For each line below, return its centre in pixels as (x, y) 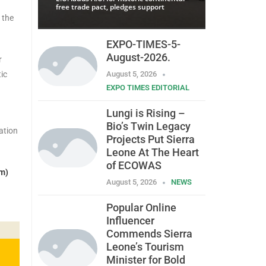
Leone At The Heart (152, 153)
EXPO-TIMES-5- (143, 45)
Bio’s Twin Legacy (148, 126)
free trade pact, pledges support (110, 7)
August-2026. (138, 58)
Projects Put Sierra (150, 140)
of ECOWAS (134, 166)
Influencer (130, 221)
